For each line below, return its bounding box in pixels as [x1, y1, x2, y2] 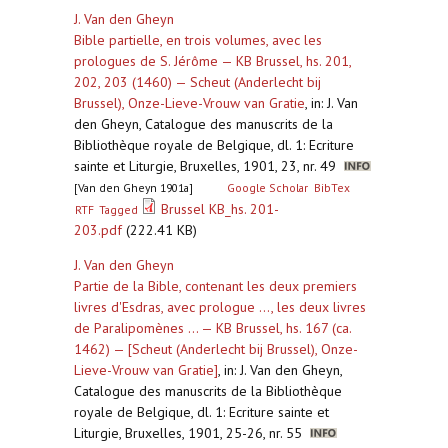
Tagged [99, 202, 139, 217]
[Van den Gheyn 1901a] [74, 180, 193, 195]
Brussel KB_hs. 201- [161, 200, 280, 218]
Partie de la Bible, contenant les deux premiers [74, 277, 357, 295]
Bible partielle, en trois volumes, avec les [74, 31, 322, 49]
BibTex [313, 180, 350, 195]
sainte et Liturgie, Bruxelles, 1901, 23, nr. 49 [74, 157, 344, 175]
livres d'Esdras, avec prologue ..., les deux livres [74, 298, 366, 316]
